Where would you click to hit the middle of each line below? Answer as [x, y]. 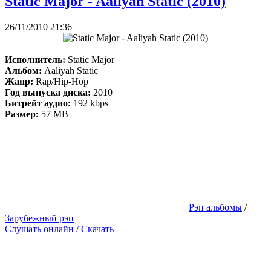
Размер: [22, 114]
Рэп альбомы [215, 207]
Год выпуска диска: [48, 93]
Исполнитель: [35, 60]
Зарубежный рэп [39, 218]
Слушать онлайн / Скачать [59, 229]
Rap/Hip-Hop [61, 82]
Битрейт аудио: [39, 103]
